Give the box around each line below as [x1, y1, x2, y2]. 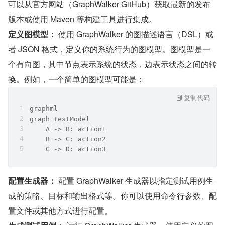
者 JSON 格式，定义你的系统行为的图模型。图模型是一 [8, 43, 210, 55]
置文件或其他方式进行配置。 [8, 205, 113, 216]
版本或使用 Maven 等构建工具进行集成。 [8, 13, 157, 25]
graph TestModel [30, 115, 90, 123]
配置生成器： [8, 175, 56, 186]
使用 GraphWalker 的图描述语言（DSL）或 [56, 28, 213, 40]
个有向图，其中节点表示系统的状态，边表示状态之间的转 [8, 58, 217, 70]
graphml [30, 105, 58, 113]
